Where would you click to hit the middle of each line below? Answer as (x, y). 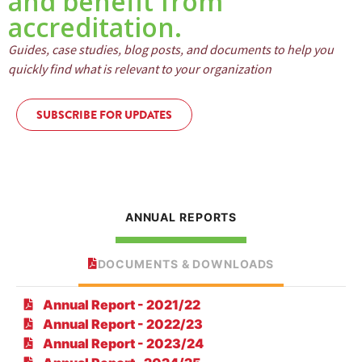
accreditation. (95, 27)
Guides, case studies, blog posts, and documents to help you (171, 50)
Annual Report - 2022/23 (122, 324)
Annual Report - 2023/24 (123, 343)
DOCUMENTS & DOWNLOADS (186, 263)
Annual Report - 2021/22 (121, 304)
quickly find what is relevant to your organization (140, 69)
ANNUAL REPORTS (181, 217)
